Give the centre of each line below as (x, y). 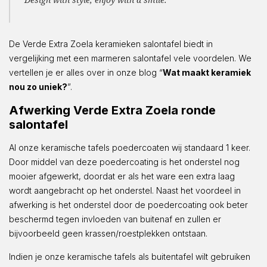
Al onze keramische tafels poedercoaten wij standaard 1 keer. (130, 147)
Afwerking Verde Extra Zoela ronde (112, 110)
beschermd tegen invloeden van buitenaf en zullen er (115, 219)
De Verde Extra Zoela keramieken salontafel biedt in (111, 44)
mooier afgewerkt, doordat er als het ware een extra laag (122, 176)
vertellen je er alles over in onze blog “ (86, 72)
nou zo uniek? (38, 86)
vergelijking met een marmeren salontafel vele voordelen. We (130, 58)
